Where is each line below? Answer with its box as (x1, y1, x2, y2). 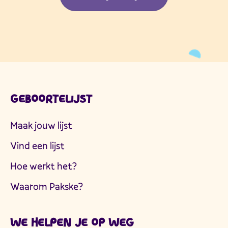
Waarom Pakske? (10, 180, 83, 193)
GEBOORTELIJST (10, 94, 92, 104)
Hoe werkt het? (10, 159, 77, 173)
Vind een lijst (10, 139, 65, 152)
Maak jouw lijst (10, 119, 72, 132)
